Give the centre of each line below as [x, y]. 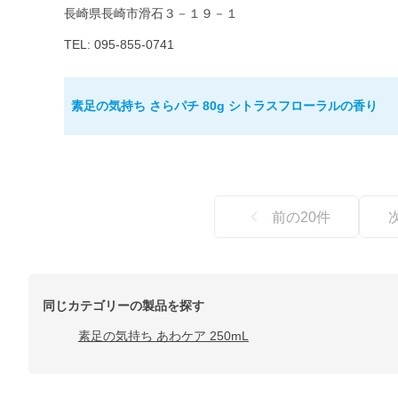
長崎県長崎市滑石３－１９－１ [151, 14]
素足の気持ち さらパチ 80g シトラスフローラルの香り [224, 106]
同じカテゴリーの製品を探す [123, 305]
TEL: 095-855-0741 [119, 45]
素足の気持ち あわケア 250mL [163, 335]
